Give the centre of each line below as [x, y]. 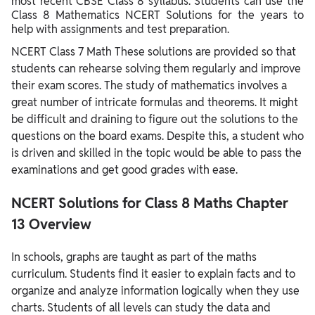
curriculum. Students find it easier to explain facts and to [153, 274]
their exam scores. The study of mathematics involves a [149, 86]
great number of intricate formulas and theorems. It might [155, 103]
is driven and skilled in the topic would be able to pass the [156, 153]
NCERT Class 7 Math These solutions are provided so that [154, 52]
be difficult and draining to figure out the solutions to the [155, 120]
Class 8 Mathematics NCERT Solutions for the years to [157, 15]
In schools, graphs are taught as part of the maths [134, 257]
